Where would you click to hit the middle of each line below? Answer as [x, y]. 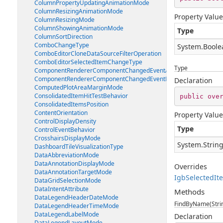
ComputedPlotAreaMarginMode [79, 87]
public [191, 96]
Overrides [191, 167]
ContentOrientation [61, 113]
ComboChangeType [62, 45]
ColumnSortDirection [63, 37]
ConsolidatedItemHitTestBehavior [81, 96]
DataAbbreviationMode [67, 155]
